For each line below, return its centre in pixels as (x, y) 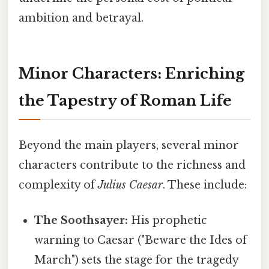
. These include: (205, 185)
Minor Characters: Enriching (131, 73)
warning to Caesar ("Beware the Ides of (141, 240)
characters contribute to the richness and (132, 165)
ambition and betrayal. (81, 18)
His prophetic (168, 221)
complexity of (58, 185)
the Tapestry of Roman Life (125, 100)
